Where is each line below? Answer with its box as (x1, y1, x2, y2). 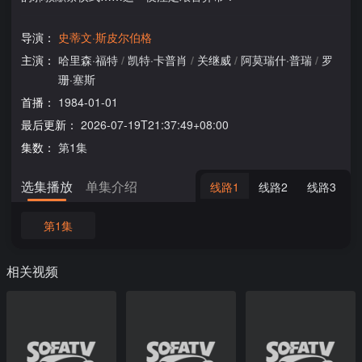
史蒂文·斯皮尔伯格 (58, 29, 152, 45)
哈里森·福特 (58, 52, 118, 68)
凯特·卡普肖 (128, 52, 187, 68)
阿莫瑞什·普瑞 (241, 52, 312, 68)
